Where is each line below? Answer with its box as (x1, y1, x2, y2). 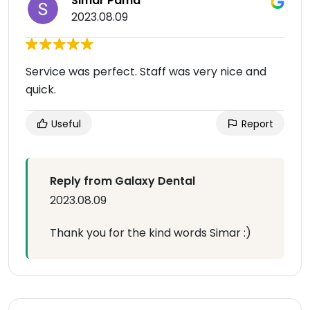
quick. (26, 82, 56, 98)
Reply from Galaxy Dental (50, 173, 195, 190)
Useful (48, 117, 81, 131)
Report (239, 117, 273, 131)
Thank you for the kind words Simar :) (50, 225, 251, 241)
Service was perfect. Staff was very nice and (26, 64, 266, 80)
